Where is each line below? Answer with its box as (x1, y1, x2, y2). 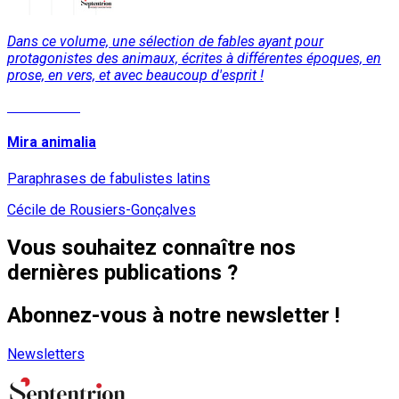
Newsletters (7, 346, 85, 363)
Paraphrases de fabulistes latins (7, 169, 210, 187)
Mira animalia (7, 134, 96, 151)
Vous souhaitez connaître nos (7, 235, 296, 261)
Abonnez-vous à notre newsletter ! (7, 303, 340, 329)
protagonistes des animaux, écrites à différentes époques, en (7, 49, 381, 67)
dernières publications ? (7, 260, 238, 286)
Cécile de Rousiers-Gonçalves (7, 200, 196, 218)
